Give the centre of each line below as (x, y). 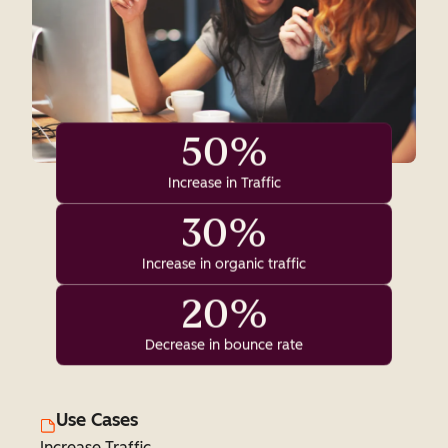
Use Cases (97, 420)
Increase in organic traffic (224, 264)
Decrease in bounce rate (224, 345)
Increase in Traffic (224, 183)
